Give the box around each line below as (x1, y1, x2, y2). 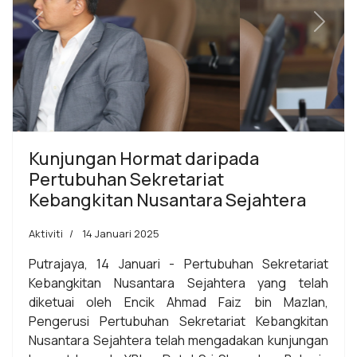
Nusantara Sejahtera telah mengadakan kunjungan (29, 331, 328, 350)
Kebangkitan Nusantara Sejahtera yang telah (29, 274, 328, 292)
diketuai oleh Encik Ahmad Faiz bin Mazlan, (29, 293, 328, 312)
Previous (36, 21, 88, 39)
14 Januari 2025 (82, 226, 159, 241)
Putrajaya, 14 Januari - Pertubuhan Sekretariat (29, 255, 328, 273)
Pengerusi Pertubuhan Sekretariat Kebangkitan (29, 312, 328, 331)
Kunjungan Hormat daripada (29, 147, 259, 171)
